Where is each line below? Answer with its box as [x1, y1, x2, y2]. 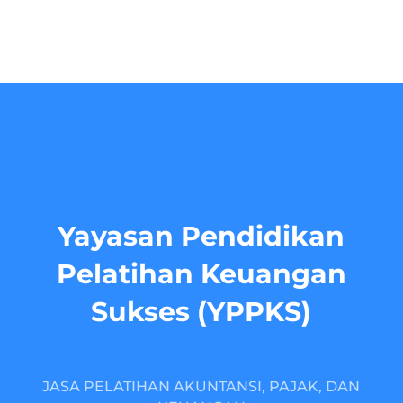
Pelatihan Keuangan [56, 257, 346, 291]
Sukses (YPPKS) [91, 295, 312, 328]
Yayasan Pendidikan [58, 219, 345, 253]
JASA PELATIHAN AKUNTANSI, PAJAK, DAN [42, 378, 361, 395]
